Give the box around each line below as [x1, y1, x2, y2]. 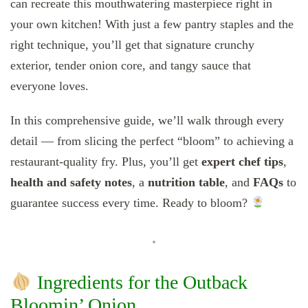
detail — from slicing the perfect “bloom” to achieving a [10, 134, 294, 148]
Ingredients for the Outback [32, 272, 247, 294]
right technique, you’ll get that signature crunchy [10, 38, 254, 52]
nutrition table [148, 175, 225, 190]
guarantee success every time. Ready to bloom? [10, 196, 251, 210]
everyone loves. [10, 79, 89, 93]
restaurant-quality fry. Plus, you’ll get [10, 155, 201, 169]
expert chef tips [201, 155, 283, 169]
